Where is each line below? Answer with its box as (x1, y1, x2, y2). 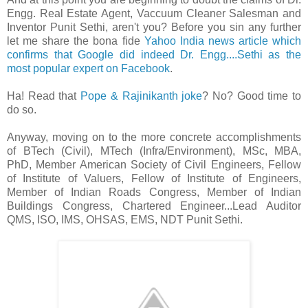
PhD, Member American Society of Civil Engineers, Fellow (7, 158, 301, 170)
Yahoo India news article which (144, 34, 302, 47)
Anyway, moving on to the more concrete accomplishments (7, 131, 301, 143)
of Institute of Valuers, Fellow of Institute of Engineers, (7, 172, 301, 184)
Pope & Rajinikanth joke (80, 89, 203, 102)
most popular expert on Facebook (7, 62, 170, 74)
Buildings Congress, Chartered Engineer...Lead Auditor (7, 199, 301, 212)
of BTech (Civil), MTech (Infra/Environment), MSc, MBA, (7, 144, 301, 157)
